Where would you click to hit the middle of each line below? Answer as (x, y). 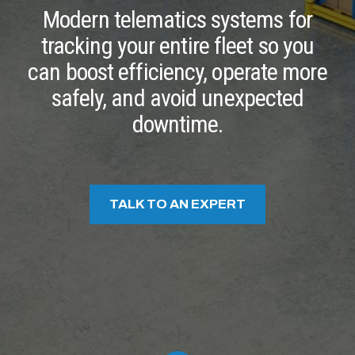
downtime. (177, 124)
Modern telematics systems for (177, 20)
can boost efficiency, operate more (177, 72)
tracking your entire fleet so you (177, 46)
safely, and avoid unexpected (177, 98)
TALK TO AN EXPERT (177, 204)
